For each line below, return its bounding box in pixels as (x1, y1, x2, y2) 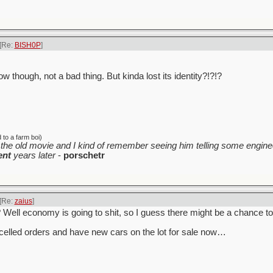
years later (10, 151, 55, 160)
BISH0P (14, 41, 41, 49)
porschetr (63, 151, 105, 160)
